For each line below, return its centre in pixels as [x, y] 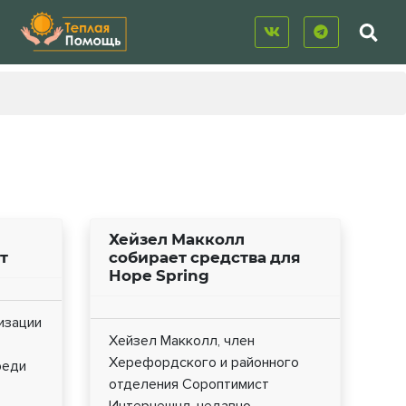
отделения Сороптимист [188, 385]
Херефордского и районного [203, 363]
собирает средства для [204, 258]
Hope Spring [159, 276]
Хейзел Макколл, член [181, 341]
